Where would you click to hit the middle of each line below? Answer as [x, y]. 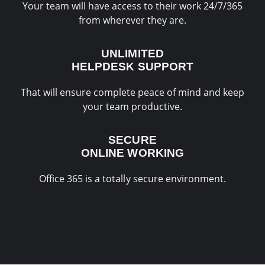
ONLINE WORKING [132, 153]
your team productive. [132, 107]
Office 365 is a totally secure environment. [132, 179]
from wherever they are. [132, 20]
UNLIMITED [132, 54]
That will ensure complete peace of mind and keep [132, 93]
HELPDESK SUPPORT [132, 67]
